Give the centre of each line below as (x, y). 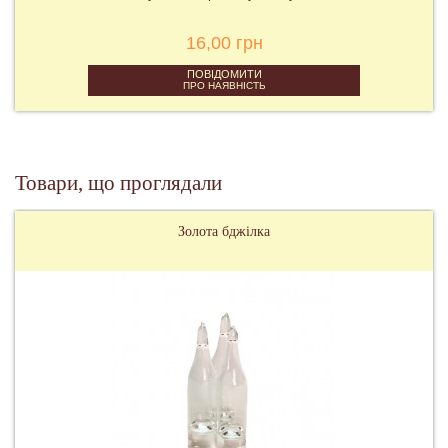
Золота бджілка (224, 231)
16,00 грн (224, 42)
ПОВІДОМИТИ (224, 74)
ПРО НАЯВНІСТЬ (224, 86)
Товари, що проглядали (118, 182)
